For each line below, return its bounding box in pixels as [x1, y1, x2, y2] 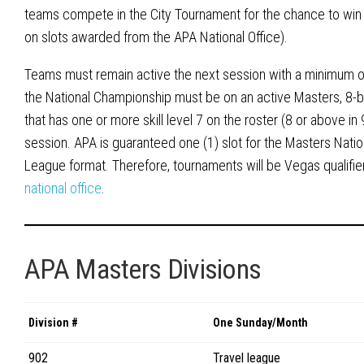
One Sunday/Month [213, 316, 308, 330]
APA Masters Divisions [24, 253, 262, 286]
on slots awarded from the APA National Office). [24, 28, 288, 46]
